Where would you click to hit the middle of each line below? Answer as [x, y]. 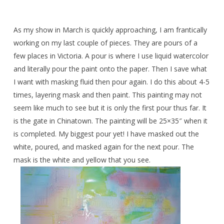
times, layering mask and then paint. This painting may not [107, 95]
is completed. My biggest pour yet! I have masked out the [106, 134]
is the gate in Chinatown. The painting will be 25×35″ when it [110, 121]
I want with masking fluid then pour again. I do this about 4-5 [111, 82]
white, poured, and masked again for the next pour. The [103, 147]
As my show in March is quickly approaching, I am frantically [110, 30]
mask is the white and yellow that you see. [82, 160]
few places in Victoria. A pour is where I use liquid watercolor [111, 56]
